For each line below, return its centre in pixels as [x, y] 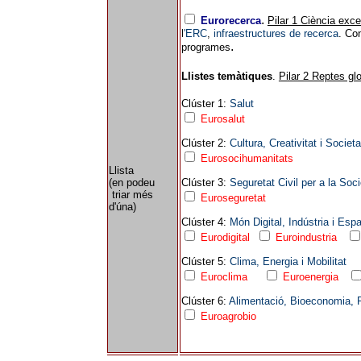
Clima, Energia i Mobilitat [288, 261]
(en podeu [131, 183]
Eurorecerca [230, 21]
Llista [121, 170]
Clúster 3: [205, 183]
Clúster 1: [205, 104]
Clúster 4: [205, 222]
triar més [131, 195]
